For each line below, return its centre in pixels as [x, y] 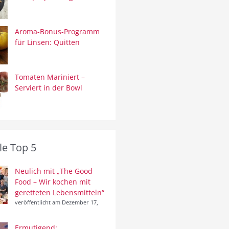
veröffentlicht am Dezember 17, [56, 202]
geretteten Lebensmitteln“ [60, 193]
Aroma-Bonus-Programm [57, 32]
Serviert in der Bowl [49, 88]
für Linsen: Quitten [47, 42]
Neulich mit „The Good [54, 171]
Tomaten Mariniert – [50, 77]
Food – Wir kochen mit [53, 182]
